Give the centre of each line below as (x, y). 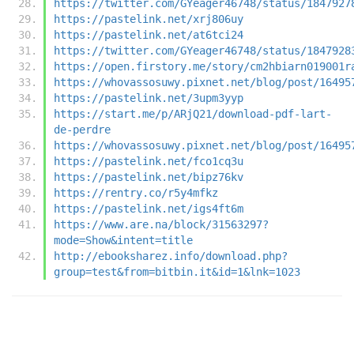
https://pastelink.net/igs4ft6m (149, 208)
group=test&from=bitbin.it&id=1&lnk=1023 (177, 271)
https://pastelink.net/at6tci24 (149, 34)
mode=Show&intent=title (123, 240)
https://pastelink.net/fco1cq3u (149, 161)
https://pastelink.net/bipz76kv (149, 177)
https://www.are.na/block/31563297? (161, 224)
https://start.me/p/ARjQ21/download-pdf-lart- (193, 113)
